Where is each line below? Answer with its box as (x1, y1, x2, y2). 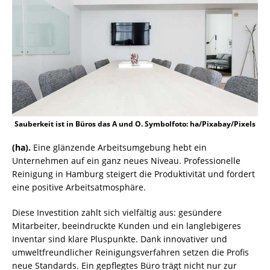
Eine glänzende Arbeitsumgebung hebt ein (33, 141, 207, 153)
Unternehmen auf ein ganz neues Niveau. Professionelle (12, 154, 240, 166)
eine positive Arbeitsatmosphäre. (12, 181, 146, 193)
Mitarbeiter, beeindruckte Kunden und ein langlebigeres (12, 219, 241, 231)
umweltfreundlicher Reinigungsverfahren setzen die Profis (12, 246, 249, 258)
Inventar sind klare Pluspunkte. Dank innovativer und (12, 233, 227, 245)
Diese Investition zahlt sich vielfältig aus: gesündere (12, 206, 222, 218)
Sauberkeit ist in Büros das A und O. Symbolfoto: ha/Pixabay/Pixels (14, 118, 256, 129)
